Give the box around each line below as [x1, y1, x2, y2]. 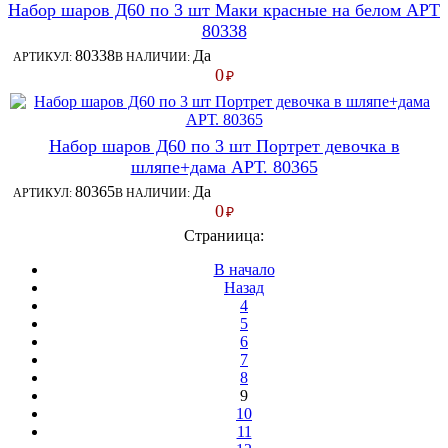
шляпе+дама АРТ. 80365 [130, 156, 318, 177]
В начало [213, 260, 275, 278]
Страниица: [184, 226, 264, 244]
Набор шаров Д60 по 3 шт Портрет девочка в [48, 135, 400, 156]
